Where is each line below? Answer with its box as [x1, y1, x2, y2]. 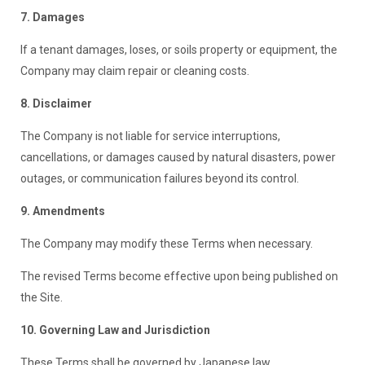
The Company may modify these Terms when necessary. [20, 237, 313, 251]
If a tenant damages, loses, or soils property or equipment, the [20, 43, 337, 57]
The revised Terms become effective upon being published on [20, 270, 338, 284]
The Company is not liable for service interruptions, [20, 130, 280, 143]
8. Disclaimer [20, 97, 92, 111]
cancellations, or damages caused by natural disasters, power [20, 151, 336, 165]
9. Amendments [20, 204, 105, 218]
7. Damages [20, 11, 85, 24]
